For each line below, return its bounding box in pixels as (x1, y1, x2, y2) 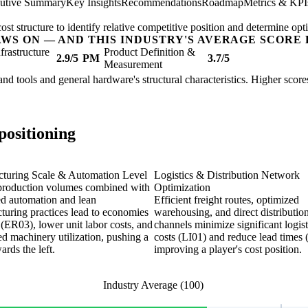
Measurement (104, 58, 162, 71)
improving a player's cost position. (154, 243, 302, 256)
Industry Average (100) (103, 279, 203, 291)
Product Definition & (104, 46, 195, 58)
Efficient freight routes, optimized (154, 194, 299, 206)
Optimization (154, 181, 210, 194)
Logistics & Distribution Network (154, 169, 300, 181)
